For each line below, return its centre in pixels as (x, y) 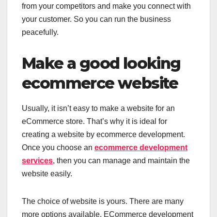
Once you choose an (57, 147)
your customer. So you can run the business (96, 19)
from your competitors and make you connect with (106, 6)
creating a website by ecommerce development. (103, 134)
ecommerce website (100, 83)
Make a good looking (101, 63)
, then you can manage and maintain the (121, 160)
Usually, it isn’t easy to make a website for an (98, 108)
